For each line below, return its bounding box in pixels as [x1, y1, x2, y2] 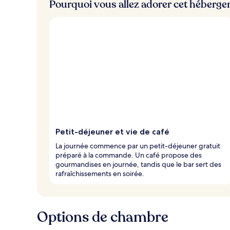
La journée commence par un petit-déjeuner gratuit [55, 141, 220, 150]
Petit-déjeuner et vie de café [55, 126, 169, 137]
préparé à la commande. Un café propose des [55, 150, 202, 160]
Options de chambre [37, 207, 168, 227]
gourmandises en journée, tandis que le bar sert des [55, 159, 221, 169]
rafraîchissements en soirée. [55, 168, 144, 178]
